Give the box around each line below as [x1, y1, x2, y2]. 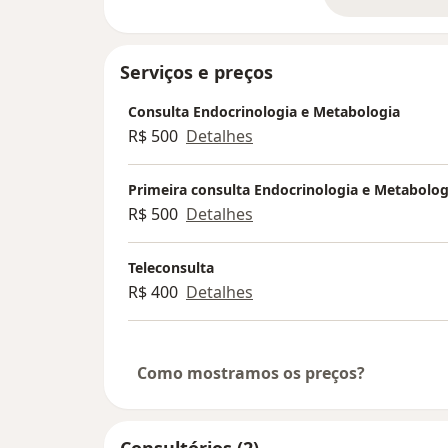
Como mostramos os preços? [137, 362, 365, 385]
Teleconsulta [128, 258, 214, 278]
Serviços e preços [120, 60, 273, 85]
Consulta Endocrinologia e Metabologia [128, 102, 400, 122]
